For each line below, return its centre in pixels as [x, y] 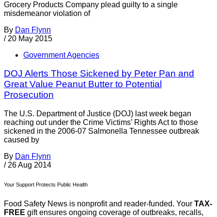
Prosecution [29, 95]
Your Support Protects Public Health [46, 185]
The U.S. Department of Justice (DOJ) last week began [98, 114]
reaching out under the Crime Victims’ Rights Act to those [101, 123]
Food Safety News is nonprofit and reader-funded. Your [99, 204]
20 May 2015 [30, 38]
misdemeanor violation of [47, 13]
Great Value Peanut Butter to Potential [83, 84]
